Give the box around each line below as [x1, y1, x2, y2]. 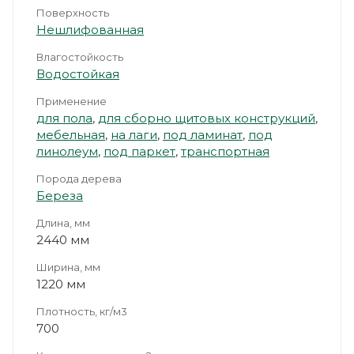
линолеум [36, 143, 98, 159]
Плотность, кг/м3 [36, 304, 127, 318]
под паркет [104, 143, 175, 159]
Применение [36, 94, 107, 107]
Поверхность [36, 6, 109, 19]
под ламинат [163, 126, 243, 142]
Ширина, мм [36, 260, 100, 273]
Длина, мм [36, 216, 90, 229]
